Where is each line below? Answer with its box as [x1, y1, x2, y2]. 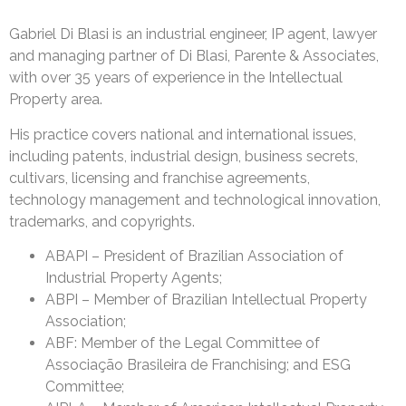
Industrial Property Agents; [45, 269, 222, 287]
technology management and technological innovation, [9, 190, 381, 208]
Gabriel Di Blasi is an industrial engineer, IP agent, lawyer [9, 25, 377, 43]
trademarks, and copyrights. [9, 212, 195, 230]
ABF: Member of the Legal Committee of [45, 334, 320, 353]
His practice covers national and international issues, [9, 125, 356, 143]
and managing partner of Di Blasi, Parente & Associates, [9, 47, 379, 65]
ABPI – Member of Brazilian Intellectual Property [45, 291, 367, 309]
